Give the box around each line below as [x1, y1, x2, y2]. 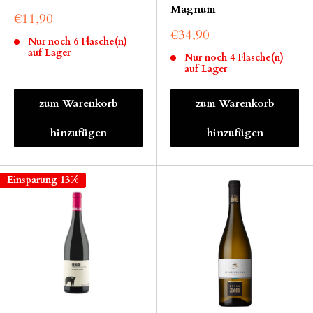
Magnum [170, 2, 216, 16]
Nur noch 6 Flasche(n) [27, 35, 127, 48]
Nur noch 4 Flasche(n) [184, 51, 284, 64]
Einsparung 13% [7, 173, 79, 187]
